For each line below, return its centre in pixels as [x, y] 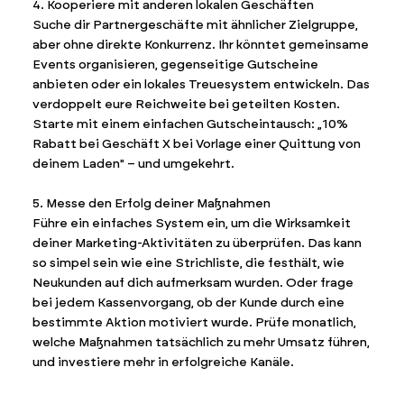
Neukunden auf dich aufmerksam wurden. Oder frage [193, 282]
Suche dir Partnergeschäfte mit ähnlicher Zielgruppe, [195, 24]
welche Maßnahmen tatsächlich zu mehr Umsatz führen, [201, 342]
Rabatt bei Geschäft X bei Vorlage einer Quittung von [196, 143]
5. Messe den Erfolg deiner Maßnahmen [151, 203]
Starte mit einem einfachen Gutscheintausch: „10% [190, 124]
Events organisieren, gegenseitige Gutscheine [175, 64]
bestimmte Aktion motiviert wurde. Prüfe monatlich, [194, 322]
